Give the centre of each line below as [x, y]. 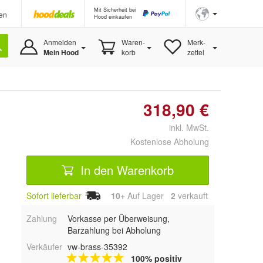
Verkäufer [44, 246]
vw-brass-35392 [97, 246]
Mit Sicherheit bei [115, 10]
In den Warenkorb [125, 170]
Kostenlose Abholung [170, 141]
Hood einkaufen [113, 17]
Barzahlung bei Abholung [114, 230]
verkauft [192, 195]
